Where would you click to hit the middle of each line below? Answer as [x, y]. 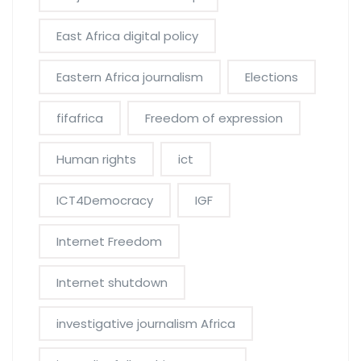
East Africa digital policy [127, 35]
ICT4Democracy [105, 200]
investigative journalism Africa [146, 323]
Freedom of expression [214, 118]
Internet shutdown [112, 282]
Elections [272, 77]
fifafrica [80, 118]
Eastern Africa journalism [130, 77]
